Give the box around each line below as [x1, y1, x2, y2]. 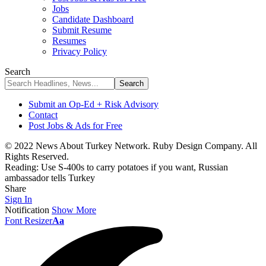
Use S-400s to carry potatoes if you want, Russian [41, 162, 228, 172]
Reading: [5, 162, 39, 172]
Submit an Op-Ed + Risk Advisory [28, 99, 159, 109]
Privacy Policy [52, 46, 107, 56]
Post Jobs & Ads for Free [28, 121, 122, 131]
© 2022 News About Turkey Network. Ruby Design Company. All [5, 141, 257, 151]
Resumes [52, 36, 86, 46]
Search [5, 66, 30, 77]
